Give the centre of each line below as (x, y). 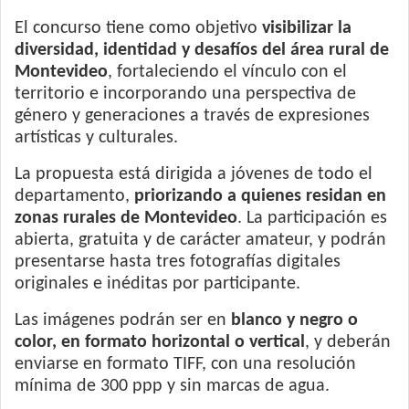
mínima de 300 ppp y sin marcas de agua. (172, 386)
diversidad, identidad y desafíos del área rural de (202, 50)
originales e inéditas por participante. (157, 284)
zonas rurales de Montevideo (126, 218)
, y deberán (348, 342)
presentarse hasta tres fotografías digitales (178, 262)
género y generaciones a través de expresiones (192, 116)
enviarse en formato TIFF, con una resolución (185, 364)
